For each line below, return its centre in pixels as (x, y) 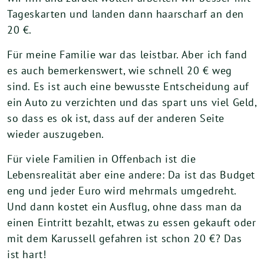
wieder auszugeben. (56, 134)
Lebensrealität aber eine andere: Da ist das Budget (131, 174)
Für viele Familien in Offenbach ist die (102, 159)
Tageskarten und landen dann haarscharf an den (126, 14)
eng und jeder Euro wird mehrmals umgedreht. (122, 190)
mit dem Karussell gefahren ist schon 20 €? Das (125, 238)
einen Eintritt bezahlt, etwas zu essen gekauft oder (132, 222)
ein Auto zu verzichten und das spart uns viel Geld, (132, 102)
